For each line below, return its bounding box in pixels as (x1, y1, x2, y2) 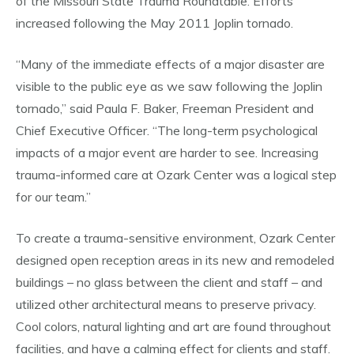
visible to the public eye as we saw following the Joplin (16, 78, 322, 94)
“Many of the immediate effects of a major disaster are (16, 56, 325, 72)
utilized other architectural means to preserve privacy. (16, 296, 316, 312)
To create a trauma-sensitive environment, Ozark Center (16, 230, 335, 246)
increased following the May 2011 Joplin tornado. (16, 15, 293, 31)
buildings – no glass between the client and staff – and (16, 274, 322, 290)
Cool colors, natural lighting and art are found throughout (16, 318, 331, 334)
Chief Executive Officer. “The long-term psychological (16, 122, 318, 138)
